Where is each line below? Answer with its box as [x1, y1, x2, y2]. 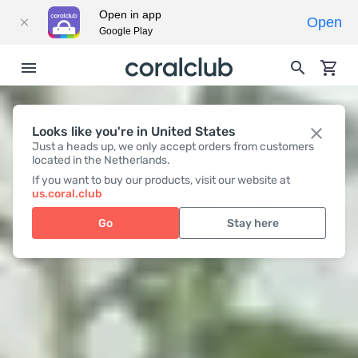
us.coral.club [32, 187, 102, 201]
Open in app [99, 8, 161, 21]
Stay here [226, 216, 279, 230]
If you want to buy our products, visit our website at [32, 173, 290, 187]
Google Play [99, 26, 153, 37]
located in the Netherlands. [32, 153, 170, 167]
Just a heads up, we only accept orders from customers [32, 140, 314, 153]
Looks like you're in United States [32, 124, 236, 139]
